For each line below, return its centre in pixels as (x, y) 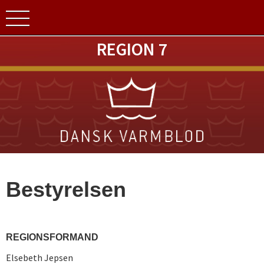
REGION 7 (132, 49)
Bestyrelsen (66, 189)
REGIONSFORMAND (53, 237)
